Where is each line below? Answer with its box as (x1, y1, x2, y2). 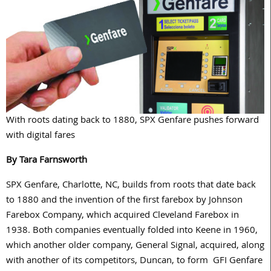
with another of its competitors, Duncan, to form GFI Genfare (6, 253, 263, 270)
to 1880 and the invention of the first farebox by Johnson (6, 193, 243, 209)
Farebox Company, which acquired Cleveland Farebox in (6, 208, 239, 224)
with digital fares (6, 128, 75, 145)
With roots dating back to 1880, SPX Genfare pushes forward (6, 113, 259, 129)
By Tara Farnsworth (6, 153, 87, 169)
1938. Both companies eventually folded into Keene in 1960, (6, 223, 258, 240)
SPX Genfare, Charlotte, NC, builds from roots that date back (6, 178, 256, 194)
